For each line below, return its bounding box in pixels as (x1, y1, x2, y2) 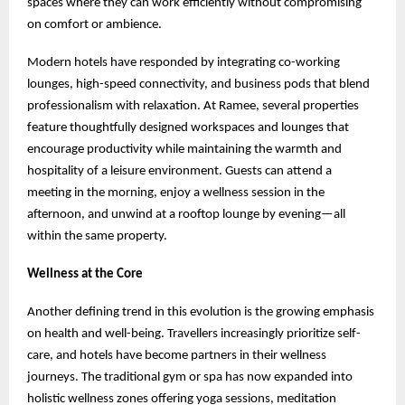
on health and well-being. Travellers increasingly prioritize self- (27, 326, 361, 341)
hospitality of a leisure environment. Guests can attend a (27, 164, 332, 178)
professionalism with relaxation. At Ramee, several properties (27, 99, 359, 113)
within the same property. (27, 229, 167, 243)
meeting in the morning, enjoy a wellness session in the (27, 185, 325, 200)
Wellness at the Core (27, 267, 143, 281)
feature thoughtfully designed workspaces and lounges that (27, 120, 349, 135)
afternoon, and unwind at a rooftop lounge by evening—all (27, 207, 345, 221)
